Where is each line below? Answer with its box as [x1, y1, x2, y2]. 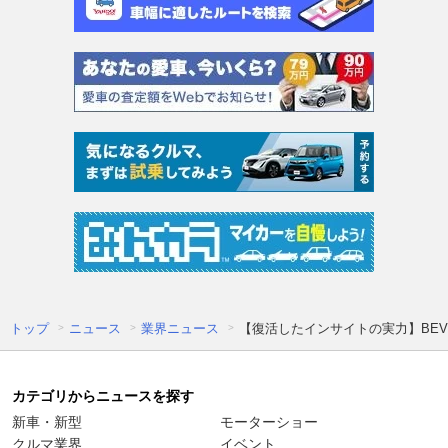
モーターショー [220, 413, 318, 430]
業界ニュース [141, 320, 219, 336]
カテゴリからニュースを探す [12, 387, 194, 404]
